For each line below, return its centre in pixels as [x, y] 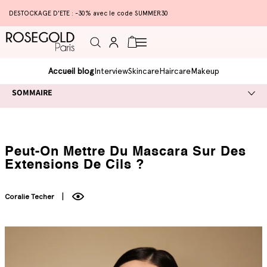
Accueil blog [71, 72]
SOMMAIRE [32, 92]
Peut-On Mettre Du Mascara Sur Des [125, 152]
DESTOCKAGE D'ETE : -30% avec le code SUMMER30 [89, 13]
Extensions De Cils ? [74, 165]
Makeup [205, 72]
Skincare [143, 72]
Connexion [113, 42]
